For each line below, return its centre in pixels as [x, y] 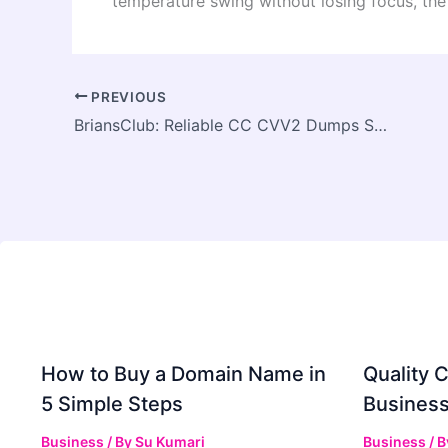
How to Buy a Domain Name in [183, 374]
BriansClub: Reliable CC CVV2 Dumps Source [380, 125]
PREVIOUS [127, 96]
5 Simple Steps [112, 404]
